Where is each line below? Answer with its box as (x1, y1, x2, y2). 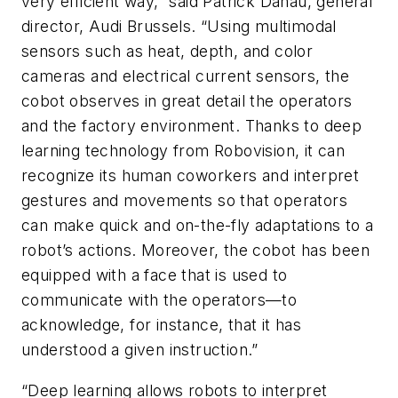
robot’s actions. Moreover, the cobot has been (21, 240, 370, 259)
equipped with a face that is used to (21, 265, 288, 284)
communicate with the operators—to (21, 290, 298, 309)
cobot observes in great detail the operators (21, 91, 353, 110)
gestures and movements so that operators (21, 190, 347, 210)
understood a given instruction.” (21, 339, 259, 359)
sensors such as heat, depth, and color (21, 41, 314, 60)
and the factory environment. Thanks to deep (21, 115, 362, 135)
